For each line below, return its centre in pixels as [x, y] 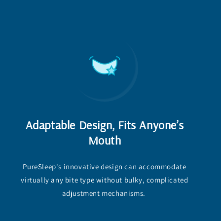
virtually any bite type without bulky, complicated [105, 180]
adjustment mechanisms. [105, 193]
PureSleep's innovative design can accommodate [105, 166]
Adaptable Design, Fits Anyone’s [105, 125]
